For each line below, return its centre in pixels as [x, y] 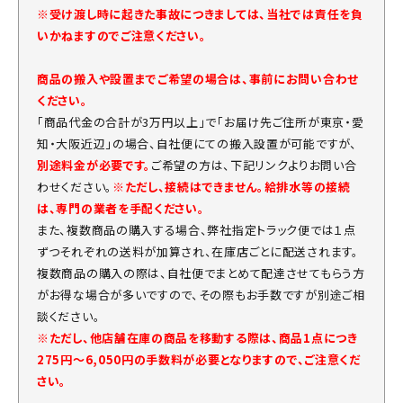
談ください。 [69, 316]
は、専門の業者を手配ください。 [121, 208]
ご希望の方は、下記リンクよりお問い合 [254, 165]
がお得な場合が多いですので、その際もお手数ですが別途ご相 [201, 294]
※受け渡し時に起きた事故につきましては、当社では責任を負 [200, 13]
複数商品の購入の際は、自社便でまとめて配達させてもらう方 [201, 273]
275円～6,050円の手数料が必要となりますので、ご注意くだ [199, 359]
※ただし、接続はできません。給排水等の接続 [231, 186]
